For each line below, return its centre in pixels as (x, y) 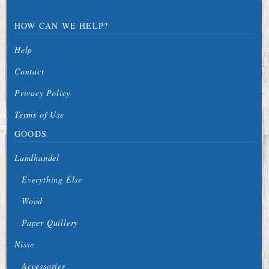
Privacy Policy (43, 93)
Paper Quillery (50, 222)
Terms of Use (39, 114)
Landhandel (37, 158)
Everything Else (52, 179)
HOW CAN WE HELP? (62, 26)
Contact (29, 71)
